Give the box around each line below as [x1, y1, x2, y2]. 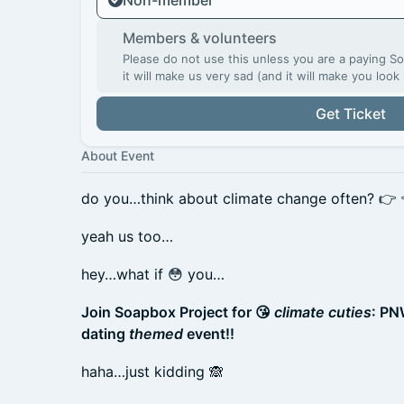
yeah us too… [81, 227, 173, 245]
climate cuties [274, 303, 372, 321]
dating [81, 325, 129, 343]
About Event [81, 148, 154, 163]
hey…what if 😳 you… [81, 265, 225, 283]
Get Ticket [316, 105, 386, 123]
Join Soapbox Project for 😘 [81, 303, 274, 321]
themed [129, 325, 183, 343]
